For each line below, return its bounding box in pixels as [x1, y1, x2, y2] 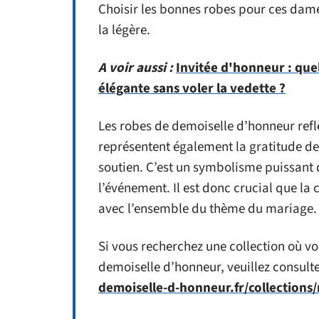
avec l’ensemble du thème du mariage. [98, 199, 317, 219]
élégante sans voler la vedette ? [98, 79, 286, 98]
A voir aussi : [98, 58, 173, 78]
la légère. [98, 21, 150, 40]
